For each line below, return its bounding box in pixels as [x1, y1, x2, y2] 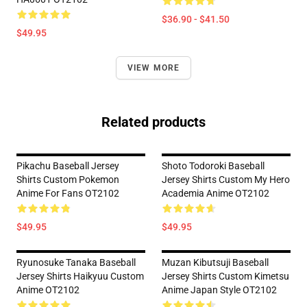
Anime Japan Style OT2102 [162, 284, 277, 295]
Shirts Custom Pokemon [16, 174, 119, 185]
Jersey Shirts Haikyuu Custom [16, 271, 144, 282]
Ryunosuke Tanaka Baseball [16, 257, 136, 268]
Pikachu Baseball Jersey [16, 160, 119, 171]
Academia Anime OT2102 [162, 188, 269, 199]
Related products [101, 114, 206, 130]
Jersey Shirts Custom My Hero [162, 174, 290, 185]
